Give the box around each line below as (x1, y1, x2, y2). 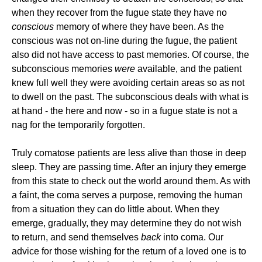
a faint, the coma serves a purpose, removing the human (12, 190, 243, 200)
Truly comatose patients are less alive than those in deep (12, 148, 246, 158)
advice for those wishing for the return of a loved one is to (12, 246, 246, 256)
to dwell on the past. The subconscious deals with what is (12, 92, 249, 102)
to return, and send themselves (12, 232, 141, 242)
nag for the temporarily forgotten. (12, 120, 145, 130)
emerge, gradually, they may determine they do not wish (12, 218, 242, 228)
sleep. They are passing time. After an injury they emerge (12, 162, 246, 172)
